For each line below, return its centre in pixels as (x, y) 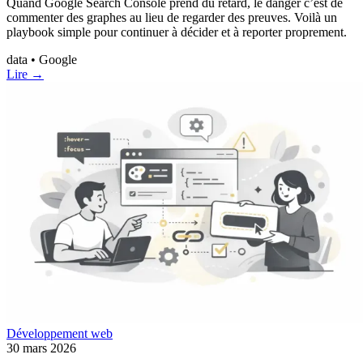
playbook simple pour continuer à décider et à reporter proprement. (177, 32)
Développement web (60, 334)
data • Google (42, 59)
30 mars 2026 (41, 348)
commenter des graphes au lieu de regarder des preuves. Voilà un (172, 17)
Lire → (25, 74)
